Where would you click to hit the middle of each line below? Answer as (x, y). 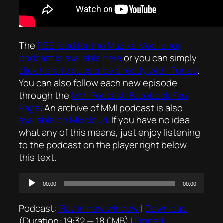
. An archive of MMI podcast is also (111, 108)
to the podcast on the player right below (103, 145)
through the (45, 95)
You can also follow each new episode (98, 83)
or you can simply (159, 58)
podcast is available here (70, 58)
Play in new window (99, 208)
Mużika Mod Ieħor (144, 46)
